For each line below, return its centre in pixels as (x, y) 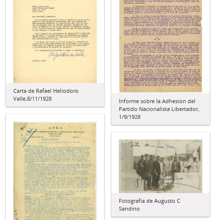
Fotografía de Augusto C (150, 200)
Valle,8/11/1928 (32, 99)
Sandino (129, 208)
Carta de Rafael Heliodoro (46, 91)
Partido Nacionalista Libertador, (159, 109)
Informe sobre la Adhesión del (157, 101)
